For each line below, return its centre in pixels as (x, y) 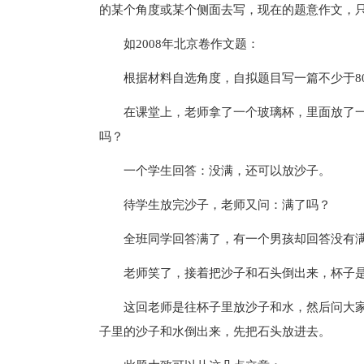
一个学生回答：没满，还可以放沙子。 (215, 170)
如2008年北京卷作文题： (179, 43)
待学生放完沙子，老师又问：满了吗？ (215, 204)
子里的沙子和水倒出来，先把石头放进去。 (215, 331)
